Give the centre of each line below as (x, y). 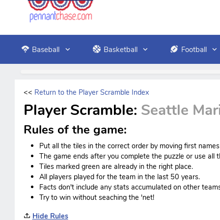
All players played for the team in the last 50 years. (119, 177)
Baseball (46, 49)
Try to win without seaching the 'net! (96, 197)
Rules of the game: (75, 130)
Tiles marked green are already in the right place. (116, 166)
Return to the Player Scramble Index (91, 92)
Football (194, 49)
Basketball (120, 49)
